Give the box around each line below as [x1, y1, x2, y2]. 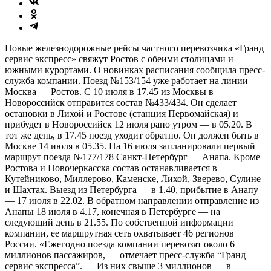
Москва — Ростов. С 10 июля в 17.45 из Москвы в [5, 86, 214, 97]
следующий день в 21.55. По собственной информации [5, 217, 233, 227]
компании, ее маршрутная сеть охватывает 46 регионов [5, 227, 234, 238]
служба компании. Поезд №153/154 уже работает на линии [5, 75, 248, 86]
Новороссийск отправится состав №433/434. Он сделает [5, 97, 237, 108]
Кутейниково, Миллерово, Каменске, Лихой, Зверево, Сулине [5, 173, 261, 184]
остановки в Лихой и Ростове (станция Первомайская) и [5, 108, 238, 119]
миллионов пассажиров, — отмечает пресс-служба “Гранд [5, 249, 246, 260]
